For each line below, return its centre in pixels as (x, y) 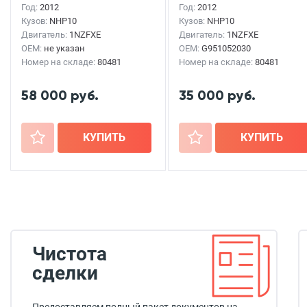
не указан (64, 48)
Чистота (70, 254)
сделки (65, 273)
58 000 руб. (60, 95)
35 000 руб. (217, 95)
